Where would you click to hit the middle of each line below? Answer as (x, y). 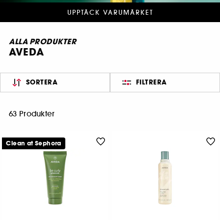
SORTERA (42, 82)
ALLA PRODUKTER (42, 42)
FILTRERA (151, 82)
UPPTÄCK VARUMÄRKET (110, 12)
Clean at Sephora (34, 144)
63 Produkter (32, 114)
